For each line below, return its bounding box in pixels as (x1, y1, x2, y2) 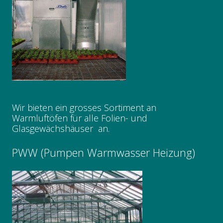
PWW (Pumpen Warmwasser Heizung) (12, 145, 195, 160)
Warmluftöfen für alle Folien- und (12, 112, 147, 124)
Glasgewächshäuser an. (12, 122, 110, 135)
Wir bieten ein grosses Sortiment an (12, 102, 156, 114)
